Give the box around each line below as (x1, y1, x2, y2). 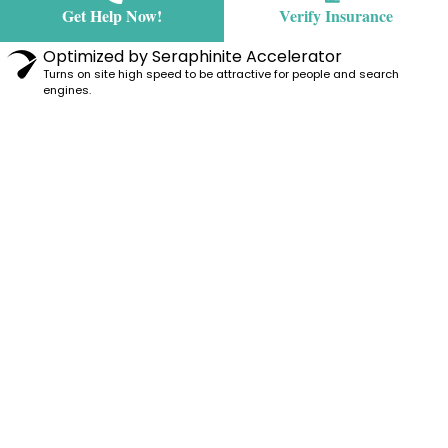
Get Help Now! (62, 4, 162, 28)
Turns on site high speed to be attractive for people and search (43, 66, 399, 83)
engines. (43, 82, 91, 99)
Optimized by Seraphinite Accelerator (43, 45, 342, 69)
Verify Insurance (279, 4, 393, 28)
